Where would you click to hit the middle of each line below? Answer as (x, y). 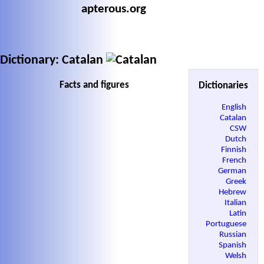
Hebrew (233, 192)
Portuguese (227, 224)
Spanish (233, 245)
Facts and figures (94, 85)
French (235, 160)
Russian (234, 235)
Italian (236, 203)
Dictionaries (223, 86)
